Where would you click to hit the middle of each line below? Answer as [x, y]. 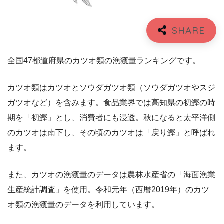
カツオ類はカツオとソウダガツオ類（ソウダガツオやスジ [111, 88]
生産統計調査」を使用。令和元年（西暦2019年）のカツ [108, 190]
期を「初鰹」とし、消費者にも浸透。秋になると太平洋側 [111, 118]
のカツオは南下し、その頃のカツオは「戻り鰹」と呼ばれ [111, 133]
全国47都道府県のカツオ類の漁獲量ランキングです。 [104, 61]
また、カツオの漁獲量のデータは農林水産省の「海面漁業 [111, 175]
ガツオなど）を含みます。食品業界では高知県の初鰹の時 [111, 103]
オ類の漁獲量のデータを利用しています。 [83, 205]
